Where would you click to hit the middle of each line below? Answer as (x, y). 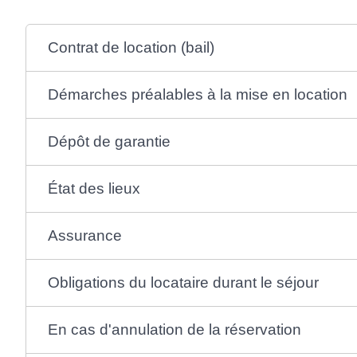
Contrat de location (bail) (131, 47)
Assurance (85, 235)
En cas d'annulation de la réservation (175, 329)
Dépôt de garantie (110, 141)
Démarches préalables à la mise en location (198, 94)
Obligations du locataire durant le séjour (184, 282)
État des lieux (94, 188)
